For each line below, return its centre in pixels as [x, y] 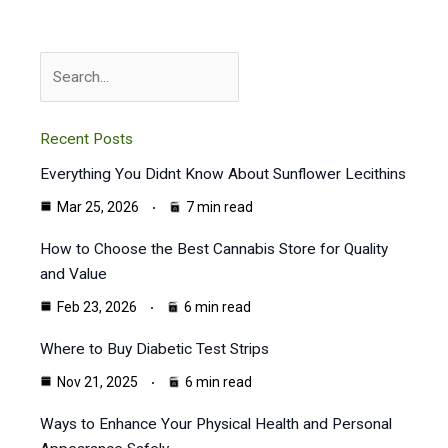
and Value [73, 274]
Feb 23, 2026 [97, 307]
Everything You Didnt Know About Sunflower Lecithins [223, 174]
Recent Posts [86, 139]
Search [62, 62]
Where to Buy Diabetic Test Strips [154, 349]
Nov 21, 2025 [97, 382]
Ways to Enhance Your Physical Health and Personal [216, 424]
